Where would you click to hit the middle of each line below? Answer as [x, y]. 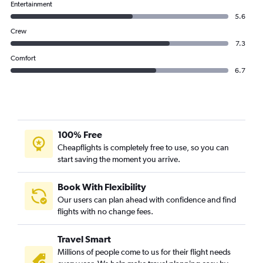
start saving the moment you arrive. [119, 159]
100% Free [80, 134]
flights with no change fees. [105, 211]
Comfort [23, 58]
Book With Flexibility [102, 187]
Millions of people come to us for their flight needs [144, 252]
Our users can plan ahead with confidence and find [147, 200]
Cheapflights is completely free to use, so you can [143, 147]
